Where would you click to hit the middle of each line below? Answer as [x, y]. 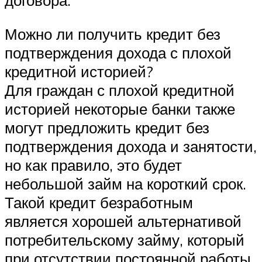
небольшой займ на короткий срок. [125, 183]
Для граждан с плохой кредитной [120, 90]
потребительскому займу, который [125, 239]
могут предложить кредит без [107, 127]
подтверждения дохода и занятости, [131, 146]
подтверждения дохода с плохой [118, 52]
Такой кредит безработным [99, 202]
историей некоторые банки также [120, 108]
